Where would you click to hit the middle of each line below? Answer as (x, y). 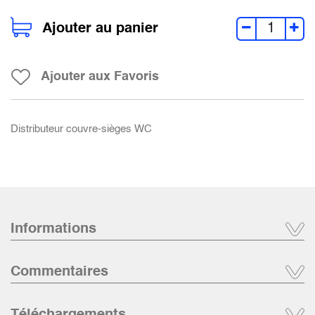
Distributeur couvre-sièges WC (81, 129)
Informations (53, 230)
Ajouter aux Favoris (100, 77)
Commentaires (59, 272)
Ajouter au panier (100, 29)
